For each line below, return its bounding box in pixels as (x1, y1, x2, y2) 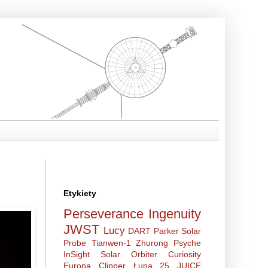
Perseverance (63, 206, 144, 221)
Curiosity (168, 249, 201, 259)
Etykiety (63, 188, 96, 198)
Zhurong (136, 237, 169, 248)
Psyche (173, 237, 202, 248)
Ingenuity (148, 206, 201, 221)
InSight (63, 249, 90, 259)
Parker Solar (153, 226, 201, 236)
